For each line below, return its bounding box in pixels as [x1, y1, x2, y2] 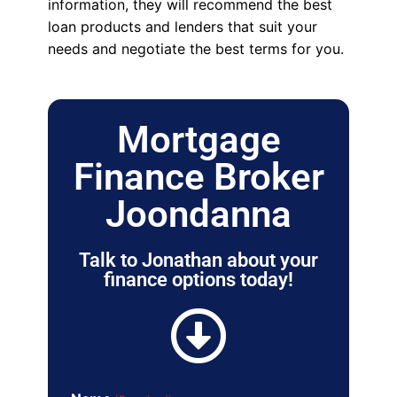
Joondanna [105, 192, 292, 237]
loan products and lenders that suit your [47, 18, 317, 36]
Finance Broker [73, 155, 324, 199]
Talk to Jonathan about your [79, 249, 318, 272]
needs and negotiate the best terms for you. [47, 40, 344, 58]
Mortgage [116, 118, 281, 162]
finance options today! [104, 269, 293, 292]
